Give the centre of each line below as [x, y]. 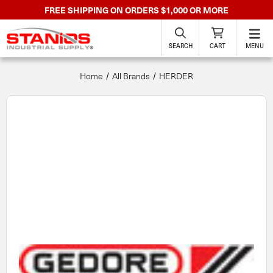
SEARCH [180, 46]
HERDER [176, 76]
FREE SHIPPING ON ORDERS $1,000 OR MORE [136, 10]
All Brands [131, 76]
